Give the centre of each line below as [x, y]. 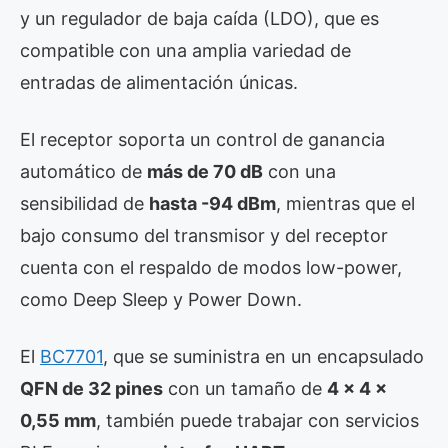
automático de [83, 171]
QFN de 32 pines [91, 388]
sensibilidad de [84, 203]
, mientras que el [345, 203]
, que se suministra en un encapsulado [263, 356]
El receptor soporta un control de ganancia [202, 139]
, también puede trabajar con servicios [257, 420]
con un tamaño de [245, 388]
